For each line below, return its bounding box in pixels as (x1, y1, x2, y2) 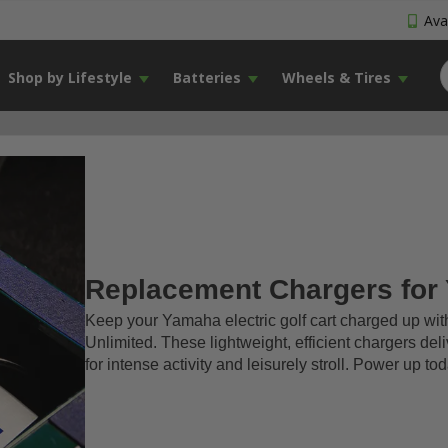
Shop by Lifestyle (7, 68, 132, 87)
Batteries (172, 68, 241, 87)
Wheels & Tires (281, 68, 391, 87)
